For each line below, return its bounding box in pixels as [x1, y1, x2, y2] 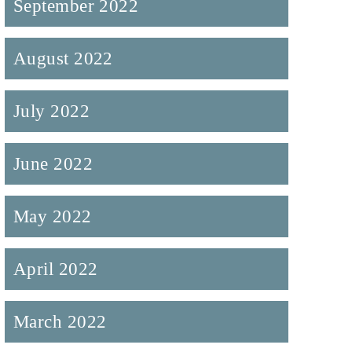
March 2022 [13, 311, 107, 332]
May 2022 [13, 206, 92, 227]
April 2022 [13, 258, 98, 280]
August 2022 [13, 48, 113, 69]
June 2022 [13, 153, 93, 174]
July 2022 [13, 101, 90, 122]
